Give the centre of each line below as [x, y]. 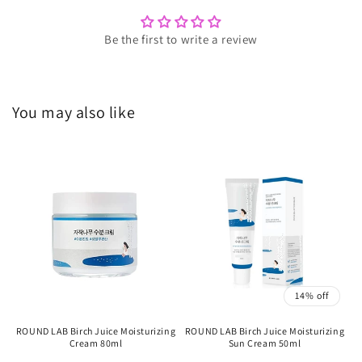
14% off [312, 295]
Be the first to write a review [181, 39]
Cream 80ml [96, 343]
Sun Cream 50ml [265, 343]
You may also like [74, 112]
